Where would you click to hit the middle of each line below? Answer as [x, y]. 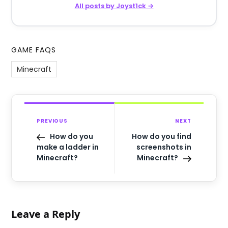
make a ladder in [68, 147]
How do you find [161, 137]
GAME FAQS [34, 50]
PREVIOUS [52, 121]
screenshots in [164, 147]
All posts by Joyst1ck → [114, 6]
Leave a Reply [46, 214]
